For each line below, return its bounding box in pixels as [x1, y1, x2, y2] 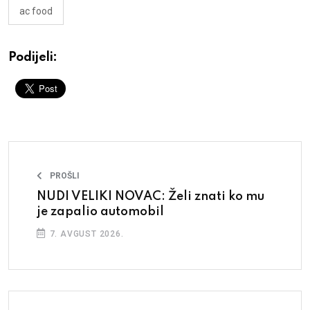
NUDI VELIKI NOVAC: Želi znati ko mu [37, 190, 264, 203]
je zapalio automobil [37, 205, 164, 218]
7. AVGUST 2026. [46, 228, 124, 239]
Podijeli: [8, 51, 57, 64]
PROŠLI [50, 170, 80, 181]
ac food [19, 5, 53, 17]
